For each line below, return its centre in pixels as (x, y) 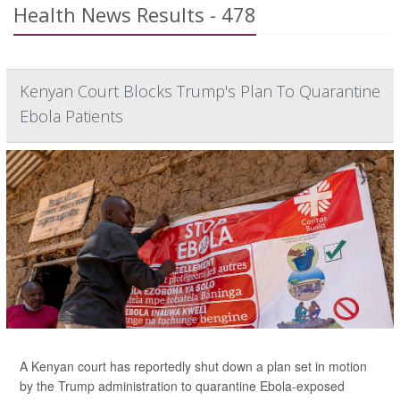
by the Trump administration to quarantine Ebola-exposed (182, 386)
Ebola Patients (71, 116)
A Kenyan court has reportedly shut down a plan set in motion (193, 366)
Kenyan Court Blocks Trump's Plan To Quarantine (200, 91)
